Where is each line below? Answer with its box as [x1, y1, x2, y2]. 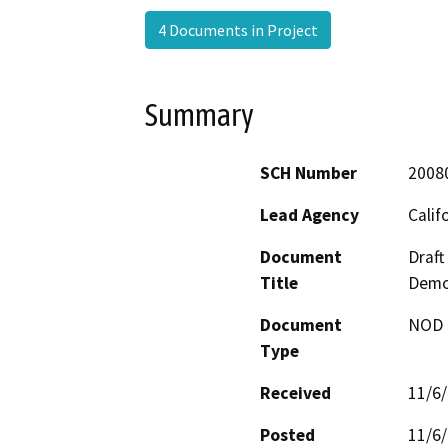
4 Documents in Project [158, 19, 318, 40]
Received [260, 382, 331, 405]
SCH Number [260, 162, 357, 185]
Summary [145, 96, 254, 133]
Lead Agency [260, 204, 359, 227]
